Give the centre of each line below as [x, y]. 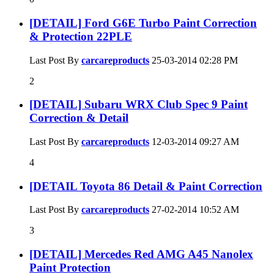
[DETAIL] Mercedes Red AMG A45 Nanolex [141, 254]
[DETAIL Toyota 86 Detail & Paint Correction [146, 186]
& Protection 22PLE [81, 36]
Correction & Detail [79, 118]
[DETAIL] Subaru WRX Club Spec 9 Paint [139, 105]
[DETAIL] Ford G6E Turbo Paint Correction [143, 23]
